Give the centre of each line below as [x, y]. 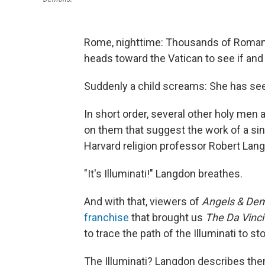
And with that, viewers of [143, 201]
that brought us [167, 217]
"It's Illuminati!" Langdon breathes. [163, 174]
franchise [106, 217]
